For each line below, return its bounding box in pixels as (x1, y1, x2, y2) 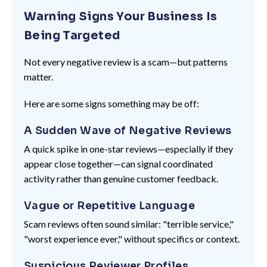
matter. (24, 70, 53, 82)
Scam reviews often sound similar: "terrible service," (24, 218, 234, 229)
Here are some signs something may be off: (24, 97, 199, 109)
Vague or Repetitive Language (24, 198, 195, 212)
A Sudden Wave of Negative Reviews (24, 123, 232, 137)
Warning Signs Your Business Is (24, 8, 218, 24)
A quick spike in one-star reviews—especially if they (24, 142, 233, 154)
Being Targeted (24, 27, 120, 43)
